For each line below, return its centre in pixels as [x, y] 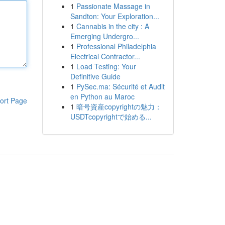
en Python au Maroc [102, 96]
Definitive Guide [95, 76]
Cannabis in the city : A [113, 26]
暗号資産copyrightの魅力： [119, 106]
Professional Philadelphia [116, 46]
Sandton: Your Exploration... [115, 16]
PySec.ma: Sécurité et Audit [120, 86]
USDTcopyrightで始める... [111, 117]
